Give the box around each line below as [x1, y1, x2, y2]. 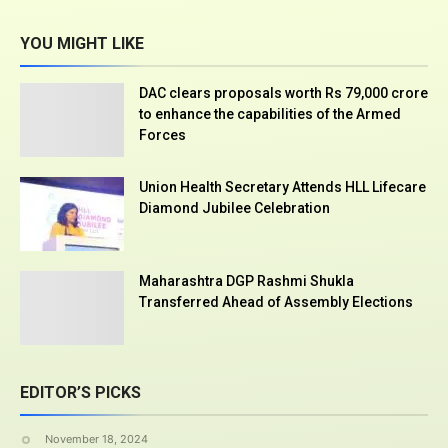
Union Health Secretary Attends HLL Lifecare [139, 179, 426, 196]
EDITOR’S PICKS [20, 383, 141, 403]
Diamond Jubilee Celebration [139, 200, 330, 217]
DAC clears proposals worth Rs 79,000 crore [139, 85, 428, 102]
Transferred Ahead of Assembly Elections [139, 294, 413, 311]
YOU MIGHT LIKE [20, 34, 144, 54]
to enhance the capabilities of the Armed [139, 106, 401, 123]
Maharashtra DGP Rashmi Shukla [139, 273, 354, 290]
